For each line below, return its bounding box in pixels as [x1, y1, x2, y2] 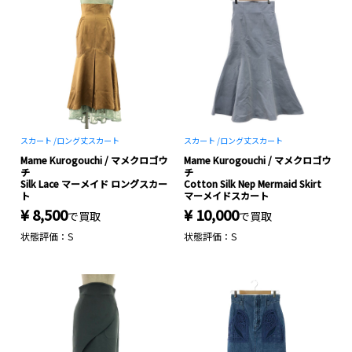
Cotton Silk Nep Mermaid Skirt [184, 177, 321, 190]
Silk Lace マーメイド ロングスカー [20, 177, 167, 190]
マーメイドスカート [184, 189, 269, 202]
